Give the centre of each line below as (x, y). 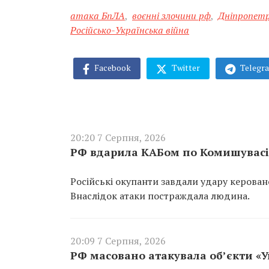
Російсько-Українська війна (130, 30)
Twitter (185, 68)
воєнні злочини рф (171, 16)
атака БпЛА (98, 16)
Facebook (112, 68)
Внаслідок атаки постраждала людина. (160, 195)
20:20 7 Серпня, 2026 (118, 137)
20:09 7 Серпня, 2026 (118, 240)
